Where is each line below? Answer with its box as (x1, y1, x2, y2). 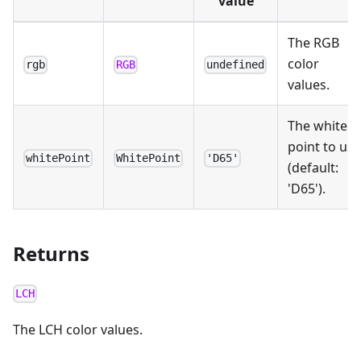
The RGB (288, 34, 339, 52)
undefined (206, 58, 265, 72)
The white (288, 117, 347, 135)
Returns (13, 240, 89, 268)
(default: (288, 159, 338, 177)
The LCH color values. (13, 321, 143, 339)
